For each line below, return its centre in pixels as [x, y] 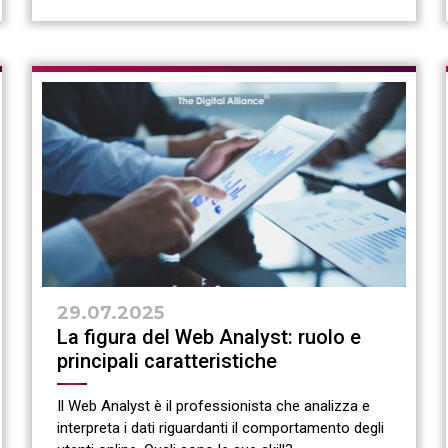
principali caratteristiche [167, 360]
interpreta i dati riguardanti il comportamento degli [221, 427]
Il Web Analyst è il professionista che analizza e [214, 405]
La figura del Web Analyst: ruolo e [209, 336]
